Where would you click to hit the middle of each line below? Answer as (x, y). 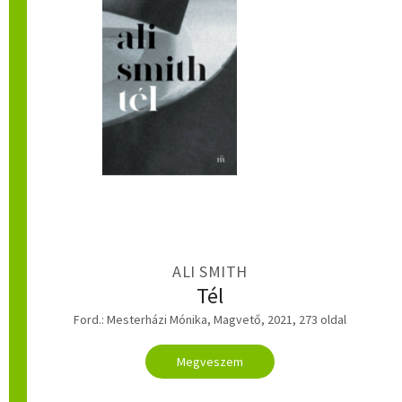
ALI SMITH (210, 272)
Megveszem (210, 361)
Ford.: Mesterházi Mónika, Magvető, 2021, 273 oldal (210, 319)
